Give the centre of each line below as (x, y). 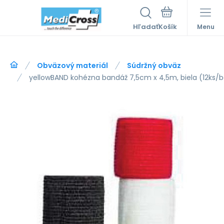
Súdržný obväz (154, 65)
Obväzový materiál (72, 65)
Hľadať (146, 27)
